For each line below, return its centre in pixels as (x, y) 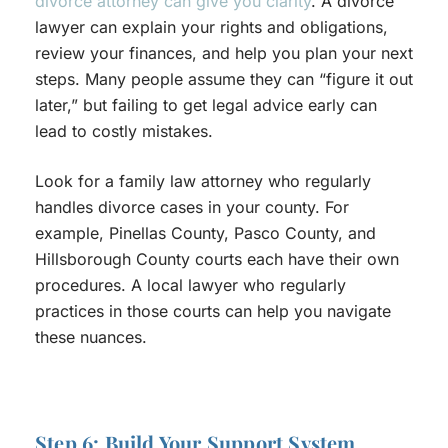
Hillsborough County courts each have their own (217, 259)
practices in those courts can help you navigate (213, 311)
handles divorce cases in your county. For (192, 207)
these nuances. (91, 337)
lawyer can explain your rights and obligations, (211, 27)
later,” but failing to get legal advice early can (206, 105)
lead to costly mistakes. (124, 131)
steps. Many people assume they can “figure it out (224, 79)
